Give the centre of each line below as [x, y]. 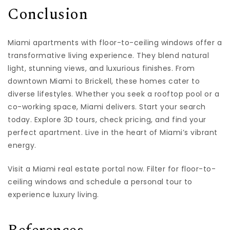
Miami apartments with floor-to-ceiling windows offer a [115, 43]
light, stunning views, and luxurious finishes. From [101, 69]
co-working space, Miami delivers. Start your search [107, 107]
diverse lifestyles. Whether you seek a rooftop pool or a [113, 94]
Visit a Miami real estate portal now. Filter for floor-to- [112, 169]
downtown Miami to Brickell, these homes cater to [104, 81]
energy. [22, 146]
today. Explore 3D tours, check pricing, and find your [107, 120]
